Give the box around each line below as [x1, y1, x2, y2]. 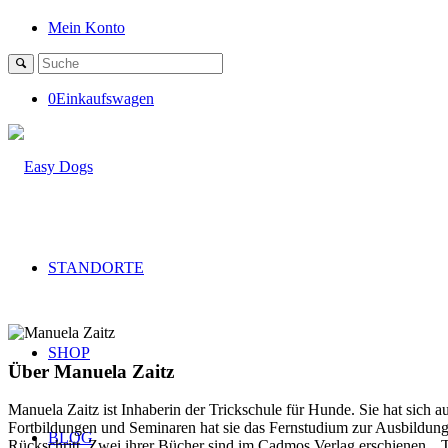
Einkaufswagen [56, 90, 154, 107]
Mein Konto [48, 19, 125, 36]
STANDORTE [48, 259, 144, 276]
